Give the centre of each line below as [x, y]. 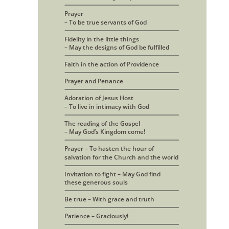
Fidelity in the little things [102, 39]
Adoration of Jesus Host [100, 98]
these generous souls [96, 182]
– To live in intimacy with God [107, 106]
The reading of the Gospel [102, 123]
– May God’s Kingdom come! [105, 132]
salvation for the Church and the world [121, 157]
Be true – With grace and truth [109, 199]
